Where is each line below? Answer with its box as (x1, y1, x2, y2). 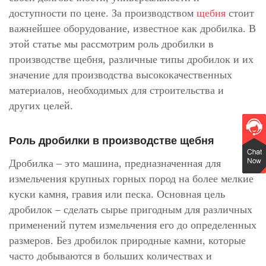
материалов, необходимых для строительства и (9, 84, 224, 96)
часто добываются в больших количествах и (9, 250, 212, 262)
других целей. (9, 100, 73, 112)
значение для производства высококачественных (9, 69, 232, 81)
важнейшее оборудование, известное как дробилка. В (9, 23, 256, 34)
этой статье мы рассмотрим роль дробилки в (9, 38, 214, 50)
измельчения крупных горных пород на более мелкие (9, 173, 254, 185)
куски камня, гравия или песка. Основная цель (9, 188, 225, 201)
